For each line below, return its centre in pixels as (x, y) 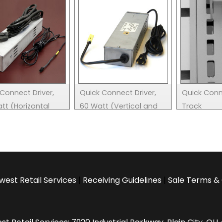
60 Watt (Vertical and (119, 106)
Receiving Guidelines (122, 180)
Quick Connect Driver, (118, 92)
